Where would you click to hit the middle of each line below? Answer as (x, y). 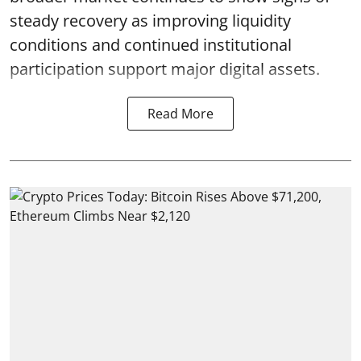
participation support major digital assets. (167, 68)
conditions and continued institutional (151, 44)
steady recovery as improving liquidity (150, 20)
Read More (180, 113)
